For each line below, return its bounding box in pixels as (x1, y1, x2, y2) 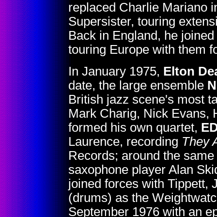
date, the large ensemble (68, 78, 207, 92)
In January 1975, (68, 64, 163, 78)
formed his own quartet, (68, 121, 201, 134)
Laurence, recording (68, 135, 182, 148)
